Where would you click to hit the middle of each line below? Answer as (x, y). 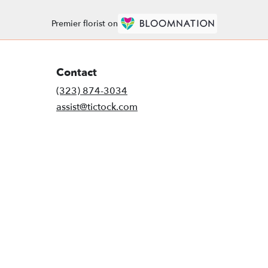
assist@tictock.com (97, 107)
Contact (77, 72)
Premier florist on (84, 24)
